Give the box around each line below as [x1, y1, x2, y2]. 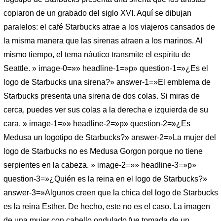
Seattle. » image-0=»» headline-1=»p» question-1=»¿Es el [3, 64, 208, 73]
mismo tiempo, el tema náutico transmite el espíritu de [3, 50, 190, 59]
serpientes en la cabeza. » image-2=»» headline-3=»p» [3, 160, 196, 169]
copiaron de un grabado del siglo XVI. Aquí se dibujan [3, 8, 191, 17]
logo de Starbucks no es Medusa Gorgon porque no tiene [3, 147, 203, 155]
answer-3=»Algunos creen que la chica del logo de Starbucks [3, 188, 218, 197]
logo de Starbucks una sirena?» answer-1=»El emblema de [3, 77, 211, 86]
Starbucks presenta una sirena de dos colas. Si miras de [3, 91, 200, 100]
